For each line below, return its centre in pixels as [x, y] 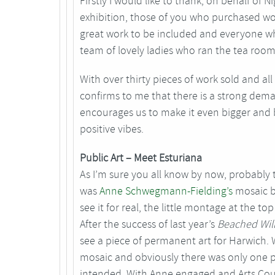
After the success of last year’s [149, 224]
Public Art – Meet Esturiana [141, 158]
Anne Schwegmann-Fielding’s [166, 191]
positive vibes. [112, 129]
